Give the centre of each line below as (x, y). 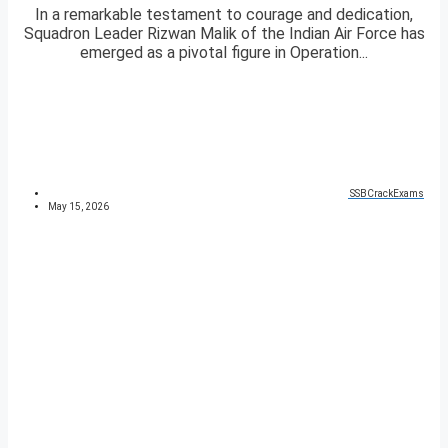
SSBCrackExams (387, 194)
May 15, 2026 (78, 207)
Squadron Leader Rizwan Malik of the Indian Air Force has (224, 34)
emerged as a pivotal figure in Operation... (224, 53)
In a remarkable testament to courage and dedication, (224, 15)
